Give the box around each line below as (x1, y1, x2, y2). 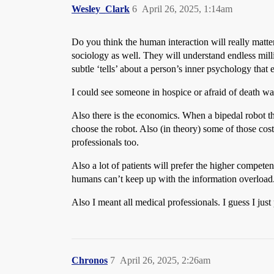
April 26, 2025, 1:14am (142, 4, 232, 14)
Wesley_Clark (72, 4, 130, 14)
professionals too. (72, 137, 139, 147)
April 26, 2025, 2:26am (120, 255, 210, 265)
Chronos (72, 255, 108, 265)
